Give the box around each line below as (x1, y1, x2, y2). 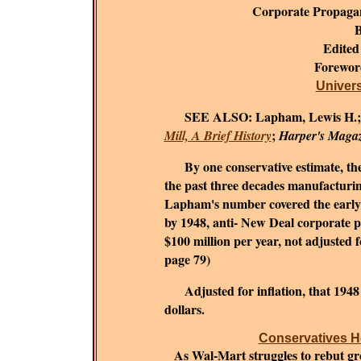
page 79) (164, 250, 210, 268)
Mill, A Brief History (164, 127, 272, 144)
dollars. (164, 300, 205, 318)
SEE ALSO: (180, 107, 255, 126)
